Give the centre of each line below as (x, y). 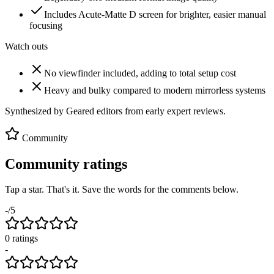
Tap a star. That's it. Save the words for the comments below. (122, 190)
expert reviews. (195, 111)
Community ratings (66, 164)
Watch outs (26, 46)
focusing (46, 25)
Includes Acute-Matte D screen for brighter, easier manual (155, 14)
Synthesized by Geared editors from (75, 111)
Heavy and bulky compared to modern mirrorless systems (155, 90)
